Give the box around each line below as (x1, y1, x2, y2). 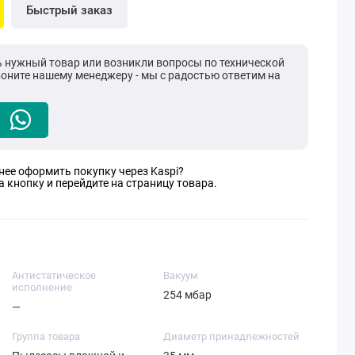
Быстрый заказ (25, 3, 113, 18)
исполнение (11, 281, 72, 293)
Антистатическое (11, 269, 96, 281)
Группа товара (11, 330, 80, 342)
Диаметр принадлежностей (162, 330, 300, 342)
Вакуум (162, 269, 198, 281)
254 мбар (162, 288, 212, 301)
